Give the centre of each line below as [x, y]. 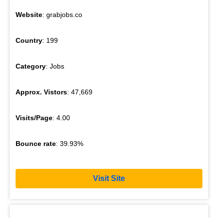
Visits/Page [34, 118]
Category [31, 66]
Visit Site [109, 179]
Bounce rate [36, 143]
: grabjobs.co [62, 14]
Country [29, 40]
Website [29, 14]
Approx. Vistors [41, 92]
